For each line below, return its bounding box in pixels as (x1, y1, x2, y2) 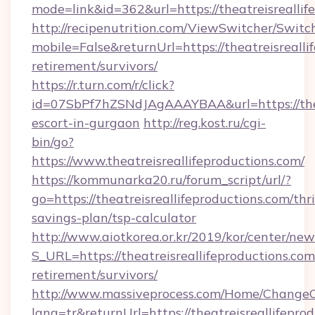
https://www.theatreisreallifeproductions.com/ (32, 153, 304, 169)
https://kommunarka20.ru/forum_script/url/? (32, 172, 291, 188)
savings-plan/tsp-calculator (32, 210, 196, 226)
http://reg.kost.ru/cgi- (143, 115, 266, 131)
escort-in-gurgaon (32, 115, 140, 131)
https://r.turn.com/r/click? (32, 77, 174, 93)
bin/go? (32, 134, 74, 150)
